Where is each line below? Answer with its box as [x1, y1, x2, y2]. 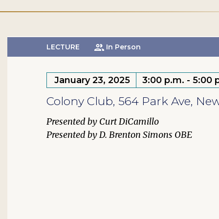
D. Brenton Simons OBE [99, 129, 192, 140]
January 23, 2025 [54, 75, 130, 86]
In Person [106, 43, 141, 51]
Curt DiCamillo [99, 116, 159, 127]
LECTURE [46, 43, 80, 51]
